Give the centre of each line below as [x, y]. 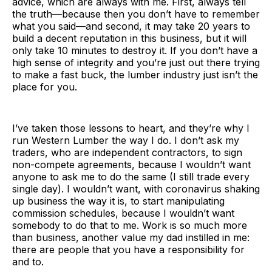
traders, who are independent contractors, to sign [127, 152]
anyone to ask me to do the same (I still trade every [131, 176]
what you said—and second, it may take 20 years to [131, 26]
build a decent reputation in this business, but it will [129, 38]
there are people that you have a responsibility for [128, 249]
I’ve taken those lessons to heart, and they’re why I [131, 128]
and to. [28, 261]
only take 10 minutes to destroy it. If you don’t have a [135, 50]
